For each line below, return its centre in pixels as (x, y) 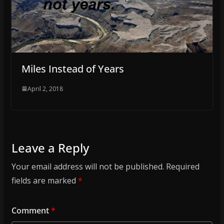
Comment (31, 210)
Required (182, 166)
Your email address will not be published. (87, 166)
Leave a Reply (50, 147)
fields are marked (44, 180)
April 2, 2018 (45, 88)
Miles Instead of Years (72, 68)
